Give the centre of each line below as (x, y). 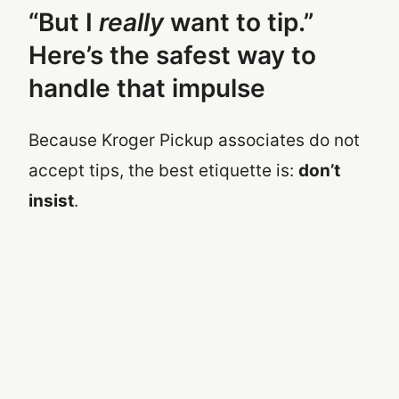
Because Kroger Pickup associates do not (194, 141)
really (131, 22)
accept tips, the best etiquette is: (163, 171)
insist (51, 201)
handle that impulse (147, 88)
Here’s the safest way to (172, 55)
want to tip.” (239, 22)
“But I (64, 22)
